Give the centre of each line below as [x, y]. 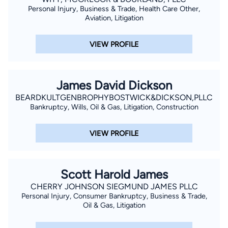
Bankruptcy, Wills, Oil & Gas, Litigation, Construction [114, 107]
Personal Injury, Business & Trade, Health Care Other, [114, 8]
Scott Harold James [114, 175]
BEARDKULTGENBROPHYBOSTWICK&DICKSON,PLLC [114, 98]
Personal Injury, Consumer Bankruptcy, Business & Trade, [114, 196]
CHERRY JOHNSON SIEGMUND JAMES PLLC [114, 187]
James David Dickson [114, 85]
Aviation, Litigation [114, 18]
